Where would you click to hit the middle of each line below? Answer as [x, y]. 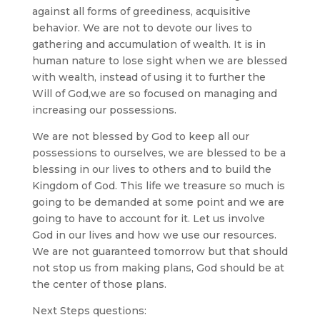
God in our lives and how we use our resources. [154, 235]
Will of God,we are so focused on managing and [154, 94]
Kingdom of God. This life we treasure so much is [158, 186]
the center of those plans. [99, 285]
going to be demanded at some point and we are [158, 202]
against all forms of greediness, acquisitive [141, 12]
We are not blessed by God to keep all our [140, 137]
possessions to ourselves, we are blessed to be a [159, 153]
